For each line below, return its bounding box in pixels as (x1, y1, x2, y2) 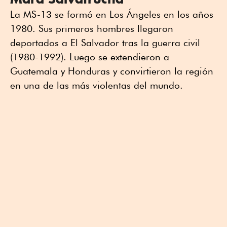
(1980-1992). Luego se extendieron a (10, 51, 169, 63)
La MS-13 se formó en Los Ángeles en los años (10, 9, 213, 20)
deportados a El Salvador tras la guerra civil (10, 37, 200, 49)
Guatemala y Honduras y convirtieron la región (10, 65, 213, 77)
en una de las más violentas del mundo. (10, 80, 183, 91)
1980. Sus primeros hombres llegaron (10, 23, 173, 34)
